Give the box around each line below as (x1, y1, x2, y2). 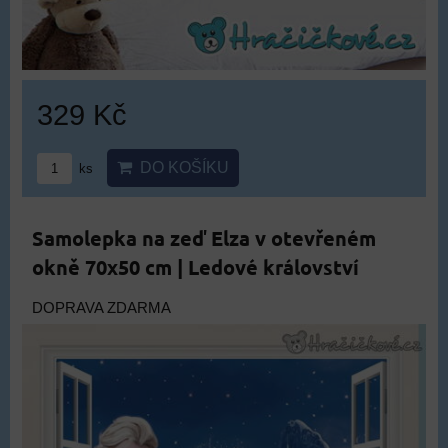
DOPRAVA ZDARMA (32, 300, 171, 316)
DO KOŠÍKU (132, 159, 229, 176)
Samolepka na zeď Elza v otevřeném (32, 225, 376, 251)
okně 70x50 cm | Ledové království (32, 254, 359, 280)
